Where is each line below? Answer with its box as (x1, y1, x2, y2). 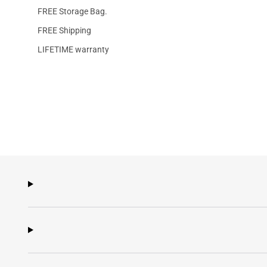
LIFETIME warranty (38, 44, 109, 54)
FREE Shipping (38, 25, 91, 35)
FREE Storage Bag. (38, 6, 107, 16)
